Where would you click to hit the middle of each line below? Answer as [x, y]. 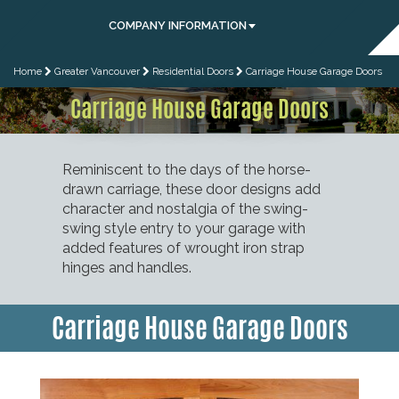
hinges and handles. [127, 267]
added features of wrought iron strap [183, 248]
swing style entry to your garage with [184, 228]
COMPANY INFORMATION [177, 25]
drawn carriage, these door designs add [191, 189]
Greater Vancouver [97, 71]
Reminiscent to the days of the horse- [187, 169]
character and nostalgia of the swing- [185, 208]
